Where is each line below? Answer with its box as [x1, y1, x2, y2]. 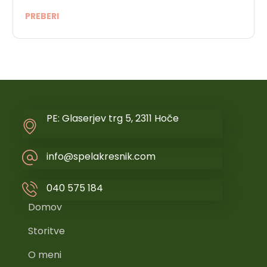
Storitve [28, 223, 66, 238]
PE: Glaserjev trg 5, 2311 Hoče [46, 111, 179, 125]
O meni [28, 247, 62, 262]
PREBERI [25, 10, 60, 22]
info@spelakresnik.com [46, 150, 156, 164]
